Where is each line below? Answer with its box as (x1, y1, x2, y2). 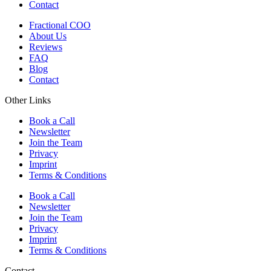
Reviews (29, 41, 62, 52)
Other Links (5, 94, 51, 105)
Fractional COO (29, 19, 91, 30)
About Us (29, 30, 67, 41)
